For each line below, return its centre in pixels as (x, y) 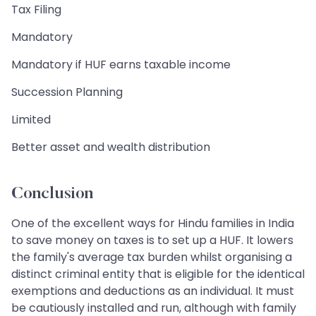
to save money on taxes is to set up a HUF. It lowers (152, 240)
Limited (31, 119)
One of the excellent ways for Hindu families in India (153, 223)
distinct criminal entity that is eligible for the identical (158, 274)
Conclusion (52, 194)
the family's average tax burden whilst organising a (152, 257)
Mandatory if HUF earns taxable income (121, 64)
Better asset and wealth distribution (111, 147)
